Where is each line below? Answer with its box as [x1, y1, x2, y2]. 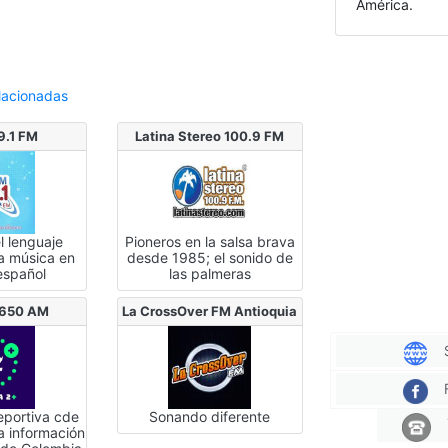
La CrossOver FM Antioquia [122, 302, 298, 319]
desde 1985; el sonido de [126, 248, 293, 266]
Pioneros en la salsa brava [124, 232, 295, 250]
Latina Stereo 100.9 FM [135, 128, 285, 144]
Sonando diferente [149, 407, 271, 425]
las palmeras [168, 264, 251, 282]
